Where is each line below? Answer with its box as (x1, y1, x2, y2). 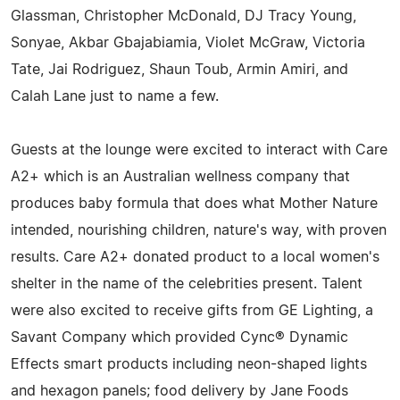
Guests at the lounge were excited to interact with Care (11, 142, 387, 157)
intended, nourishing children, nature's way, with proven (11, 222, 387, 237)
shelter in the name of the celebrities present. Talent (11, 276, 362, 291)
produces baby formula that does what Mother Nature (11, 196, 378, 211)
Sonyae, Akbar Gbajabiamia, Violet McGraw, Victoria (11, 35, 365, 50)
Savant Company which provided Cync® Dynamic (11, 329, 348, 345)
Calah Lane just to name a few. (11, 88, 219, 104)
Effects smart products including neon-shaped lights (11, 356, 367, 371)
